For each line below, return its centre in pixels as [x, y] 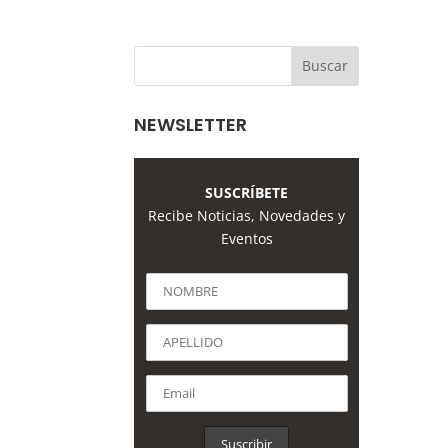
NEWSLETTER [191, 124]
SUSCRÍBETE [247, 192]
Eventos [246, 238]
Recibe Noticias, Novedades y [247, 215]
